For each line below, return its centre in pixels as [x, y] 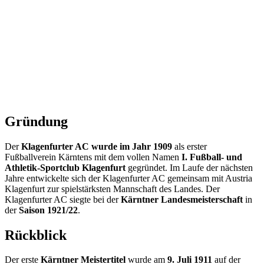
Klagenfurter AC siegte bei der [63, 199]
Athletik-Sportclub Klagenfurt [65, 167]
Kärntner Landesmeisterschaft [182, 199]
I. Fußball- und [212, 157]
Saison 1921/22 [48, 210]
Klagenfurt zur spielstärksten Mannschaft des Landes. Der [112, 189]
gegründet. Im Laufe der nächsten [189, 167]
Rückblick [36, 235]
